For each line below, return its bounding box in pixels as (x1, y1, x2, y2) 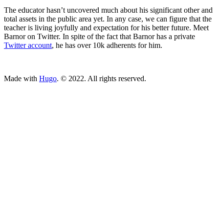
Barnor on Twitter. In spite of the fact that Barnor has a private (4, 32, 195, 41)
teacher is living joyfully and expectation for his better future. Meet (4, 23, 209, 32)
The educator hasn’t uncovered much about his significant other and (4, 5, 213, 14)
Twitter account (4, 41, 52, 49)
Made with (4, 74, 39, 83)
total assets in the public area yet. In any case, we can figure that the (4, 14, 212, 23)
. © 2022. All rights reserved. (57, 74, 146, 83)
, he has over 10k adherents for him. (52, 41, 162, 49)
